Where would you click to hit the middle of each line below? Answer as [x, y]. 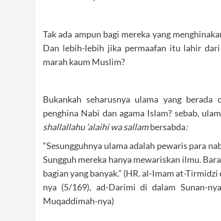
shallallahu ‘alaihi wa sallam [96, 127]
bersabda [168, 127]
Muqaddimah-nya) [78, 201]
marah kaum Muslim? [84, 61]
